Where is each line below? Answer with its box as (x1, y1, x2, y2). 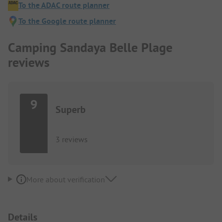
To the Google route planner (18, 16, 116, 27)
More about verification (26, 174, 105, 184)
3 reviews (55, 134, 88, 144)
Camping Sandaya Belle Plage (8, 39, 172, 56)
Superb (55, 103, 86, 116)
